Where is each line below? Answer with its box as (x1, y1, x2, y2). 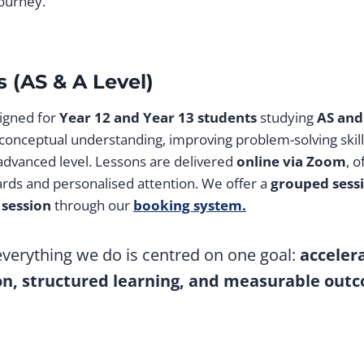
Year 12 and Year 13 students (59, 108, 257, 128)
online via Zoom (236, 152, 346, 171)
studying (257, 108, 317, 128)
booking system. (133, 196, 246, 215)
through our (51, 196, 133, 215)
